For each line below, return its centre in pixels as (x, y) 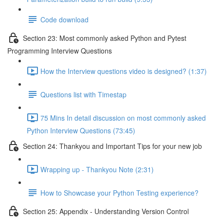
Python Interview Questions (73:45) (81, 130)
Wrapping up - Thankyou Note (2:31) (97, 169)
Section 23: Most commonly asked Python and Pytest (105, 38)
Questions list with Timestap (83, 94)
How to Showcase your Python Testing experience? (119, 192)
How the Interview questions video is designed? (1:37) (124, 71)
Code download (64, 19)
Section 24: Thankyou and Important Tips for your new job (112, 146)
